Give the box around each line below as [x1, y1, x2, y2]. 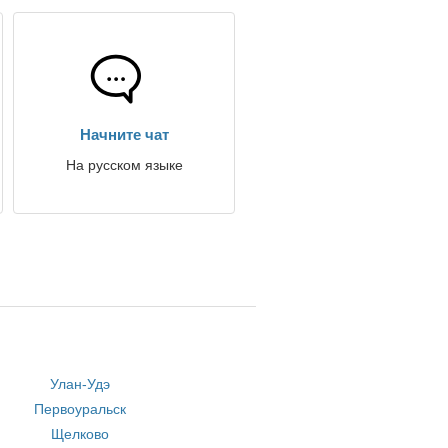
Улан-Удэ [50, 376, 111, 392]
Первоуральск [34, 401, 127, 417]
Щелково [51, 426, 110, 442]
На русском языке [65, 157, 183, 173]
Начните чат [79, 126, 169, 143]
